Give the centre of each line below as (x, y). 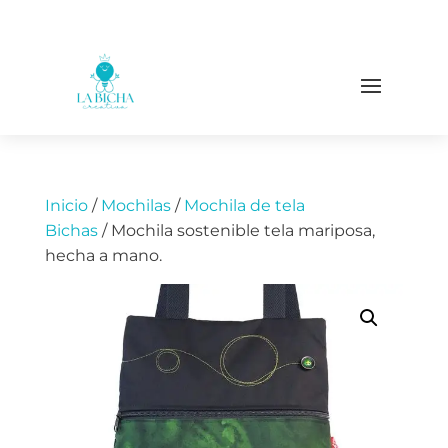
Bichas (71, 231)
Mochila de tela (244, 206)
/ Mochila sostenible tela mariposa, (236, 231)
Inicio (66, 206)
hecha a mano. (103, 256)
